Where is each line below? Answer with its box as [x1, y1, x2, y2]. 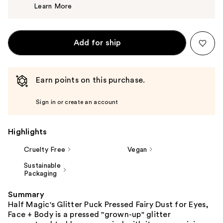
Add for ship [73, 38, 121, 47]
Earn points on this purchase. [36, 76, 145, 84]
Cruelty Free [24, 146, 65, 153]
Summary [8, 190, 44, 199]
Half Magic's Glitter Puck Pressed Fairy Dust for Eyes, [8, 200, 209, 209]
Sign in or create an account [36, 99, 118, 105]
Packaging [24, 170, 57, 177]
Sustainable [24, 162, 61, 169]
